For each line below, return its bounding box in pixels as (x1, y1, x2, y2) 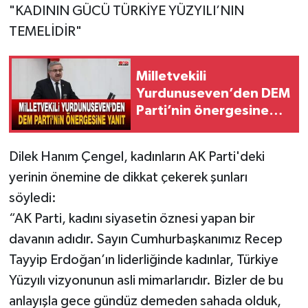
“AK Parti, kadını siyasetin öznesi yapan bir (8, 211, 255, 225)
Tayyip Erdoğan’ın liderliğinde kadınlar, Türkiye (8, 252, 278, 267)
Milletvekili (136, 69, 206, 84)
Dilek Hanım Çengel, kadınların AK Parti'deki (8, 149, 265, 164)
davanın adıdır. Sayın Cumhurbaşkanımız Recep (8, 232, 283, 246)
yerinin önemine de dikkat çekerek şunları (8, 170, 247, 184)
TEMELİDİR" (8, 24, 82, 38)
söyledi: (8, 190, 59, 205)
